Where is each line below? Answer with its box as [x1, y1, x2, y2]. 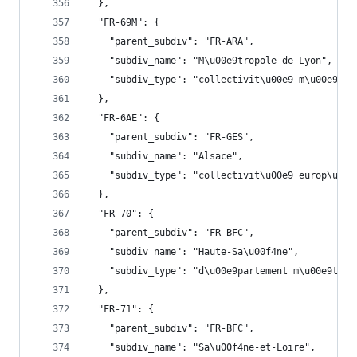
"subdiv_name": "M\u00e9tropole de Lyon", [87, 55, 332, 66]
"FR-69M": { [87, 17, 159, 28]
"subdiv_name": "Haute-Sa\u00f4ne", [87, 246, 299, 257]
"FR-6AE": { [87, 112, 159, 124]
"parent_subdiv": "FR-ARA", [87, 36, 254, 47]
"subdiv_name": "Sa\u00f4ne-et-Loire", [87, 342, 316, 353]
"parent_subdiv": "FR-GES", [87, 131, 254, 143]
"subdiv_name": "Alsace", [87, 151, 243, 162]
